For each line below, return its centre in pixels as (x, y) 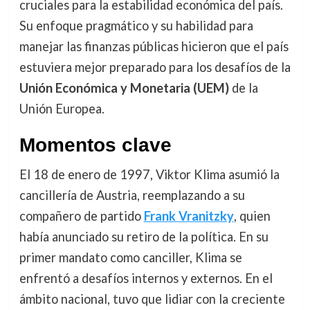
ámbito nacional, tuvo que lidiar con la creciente (152, 299)
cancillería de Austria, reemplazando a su (132, 195)
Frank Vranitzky (189, 216)
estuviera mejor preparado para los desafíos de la (155, 67)
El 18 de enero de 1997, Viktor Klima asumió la (149, 174)
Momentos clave (95, 145)
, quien (252, 216)
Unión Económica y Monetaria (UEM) (124, 88)
